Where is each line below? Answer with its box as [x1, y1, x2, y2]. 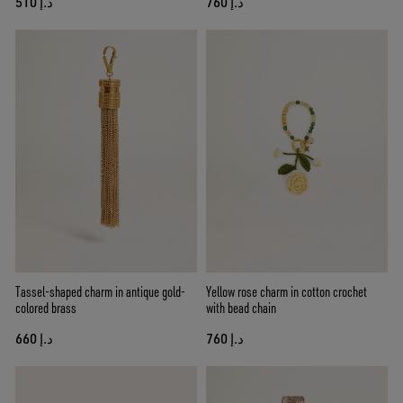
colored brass [15, 298, 76, 317]
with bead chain [206, 298, 276, 317]
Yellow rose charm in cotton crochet [206, 282, 367, 300]
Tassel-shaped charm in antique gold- [15, 282, 185, 300]
